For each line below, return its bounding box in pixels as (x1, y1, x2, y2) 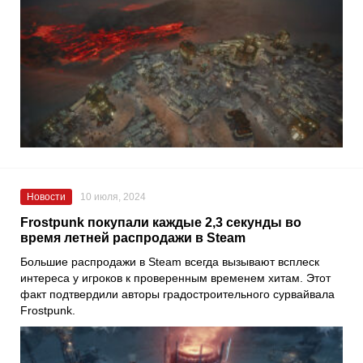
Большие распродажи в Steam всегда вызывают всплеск (20, 254, 319, 268)
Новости (27, 190, 66, 203)
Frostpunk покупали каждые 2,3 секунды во (20, 215, 301, 229)
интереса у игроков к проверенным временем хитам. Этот (20, 271, 331, 284)
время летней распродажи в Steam (20, 230, 246, 245)
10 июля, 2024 (80, 190, 146, 203)
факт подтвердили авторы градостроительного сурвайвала (20, 287, 335, 301)
